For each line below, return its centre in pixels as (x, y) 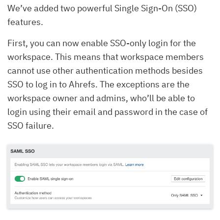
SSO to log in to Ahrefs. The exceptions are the (98, 84)
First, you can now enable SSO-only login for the (102, 43)
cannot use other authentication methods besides (105, 70)
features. (25, 22)
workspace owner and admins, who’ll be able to (101, 98)
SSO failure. (31, 125)
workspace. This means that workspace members (106, 56)
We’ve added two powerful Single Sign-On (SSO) (102, 8)
